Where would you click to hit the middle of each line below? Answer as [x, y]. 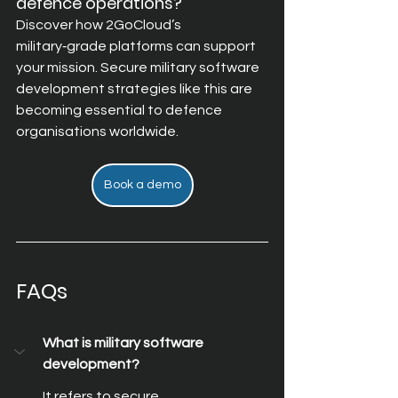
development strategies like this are [135, 89]
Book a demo [142, 185]
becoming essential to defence [120, 110]
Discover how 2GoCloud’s [100, 25]
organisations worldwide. [97, 131]
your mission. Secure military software [139, 68]
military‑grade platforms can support [137, 46]
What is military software [124, 343]
